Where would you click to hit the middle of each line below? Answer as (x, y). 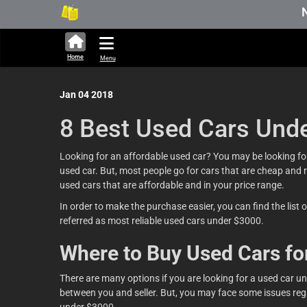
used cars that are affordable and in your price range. (172, 185)
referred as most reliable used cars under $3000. (162, 221)
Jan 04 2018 (86, 95)
